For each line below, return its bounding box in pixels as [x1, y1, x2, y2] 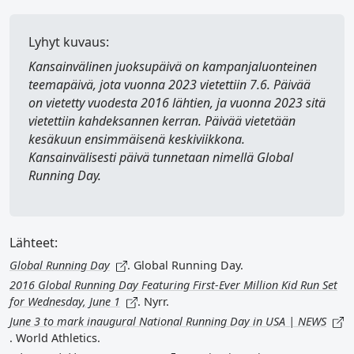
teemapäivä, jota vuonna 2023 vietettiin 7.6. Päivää [28, 76, 311, 93]
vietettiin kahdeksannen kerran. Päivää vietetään [28, 112, 296, 130]
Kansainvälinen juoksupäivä [28, 58, 182, 75]
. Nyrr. [137, 294, 169, 309]
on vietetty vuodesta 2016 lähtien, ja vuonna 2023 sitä [28, 94, 326, 111]
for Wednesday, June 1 [9, 294, 120, 309]
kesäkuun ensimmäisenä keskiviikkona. [28, 130, 245, 148]
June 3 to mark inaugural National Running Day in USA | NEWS [9, 314, 326, 329]
